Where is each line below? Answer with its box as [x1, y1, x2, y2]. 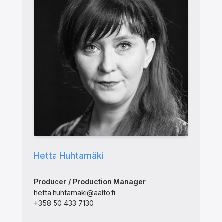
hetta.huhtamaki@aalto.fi [33, 188, 115, 197]
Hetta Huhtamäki [33, 150, 104, 161]
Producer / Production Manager [33, 177, 146, 186]
